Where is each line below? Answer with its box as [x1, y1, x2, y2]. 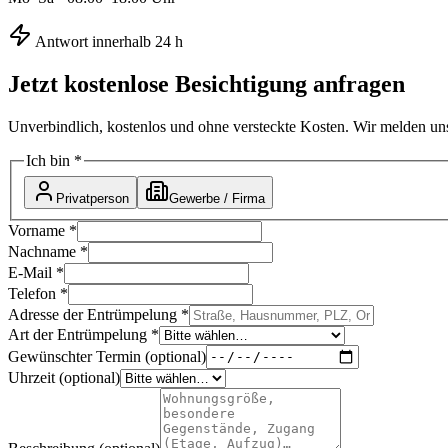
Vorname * [8, 221, 77, 239]
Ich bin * [26, 152, 82, 170]
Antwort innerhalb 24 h [32, 33, 183, 51]
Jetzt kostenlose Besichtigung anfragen [8, 71, 405, 98]
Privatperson [56, 190, 129, 206]
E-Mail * [8, 263, 64, 281]
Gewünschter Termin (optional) [8, 347, 206, 365]
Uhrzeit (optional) [8, 368, 120, 386]
